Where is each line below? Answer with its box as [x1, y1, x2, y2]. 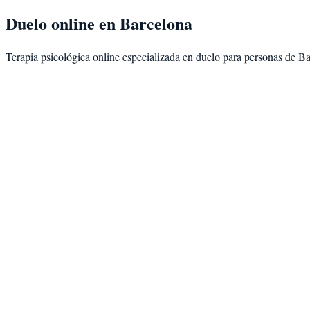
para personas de [220, 48, 298, 64]
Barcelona [120, 10, 192, 35]
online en [47, 10, 120, 35]
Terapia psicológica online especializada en [6, 48, 196, 64]
